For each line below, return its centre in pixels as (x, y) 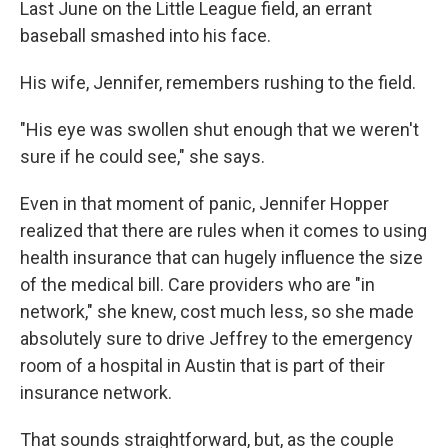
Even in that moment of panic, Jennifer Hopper (204, 203)
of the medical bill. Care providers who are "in (197, 284)
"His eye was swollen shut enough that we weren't (219, 129)
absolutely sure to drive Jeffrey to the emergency (216, 338)
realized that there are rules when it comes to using (223, 230)
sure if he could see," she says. (142, 156)
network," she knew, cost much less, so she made (217, 311)
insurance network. (96, 392)
